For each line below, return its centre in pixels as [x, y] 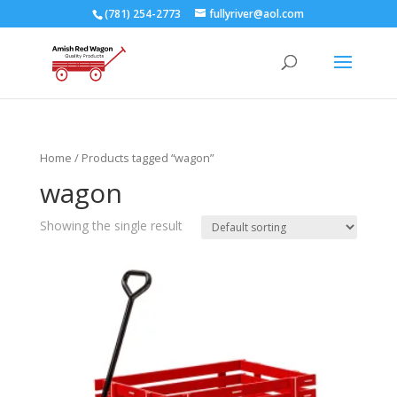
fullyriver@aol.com [257, 14]
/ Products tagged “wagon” [142, 158]
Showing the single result [111, 225]
